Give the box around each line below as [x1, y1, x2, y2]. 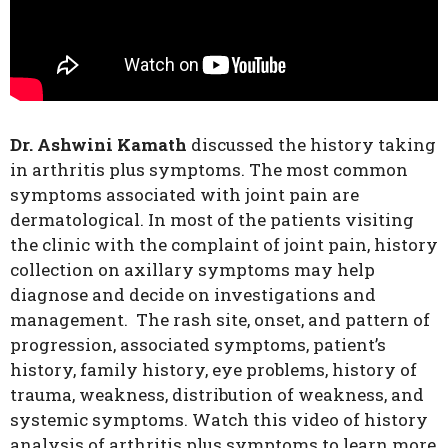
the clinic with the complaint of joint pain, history [10, 233, 438, 257]
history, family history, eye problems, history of [10, 358, 417, 382]
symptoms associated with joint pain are [10, 183, 359, 207]
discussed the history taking [191, 133, 436, 157]
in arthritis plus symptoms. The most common [10, 158, 408, 182]
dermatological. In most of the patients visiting [10, 208, 414, 232]
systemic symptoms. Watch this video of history [10, 408, 428, 432]
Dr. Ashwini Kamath [10, 133, 191, 157]
